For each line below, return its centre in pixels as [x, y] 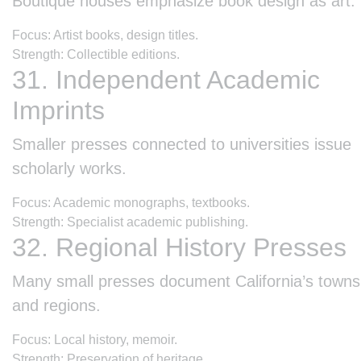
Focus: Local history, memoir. [95, 339]
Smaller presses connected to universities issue [182, 144]
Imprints [58, 110]
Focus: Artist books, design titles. [105, 35]
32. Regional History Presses [179, 247]
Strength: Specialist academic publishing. [130, 222]
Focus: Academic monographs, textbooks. [131, 202]
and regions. [56, 305]
